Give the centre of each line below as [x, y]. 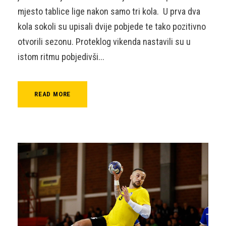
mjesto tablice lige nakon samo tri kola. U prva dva [109, 11]
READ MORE [53, 94]
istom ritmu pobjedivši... [61, 56]
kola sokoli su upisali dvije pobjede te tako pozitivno [112, 26]
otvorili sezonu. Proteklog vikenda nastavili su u [104, 41]
